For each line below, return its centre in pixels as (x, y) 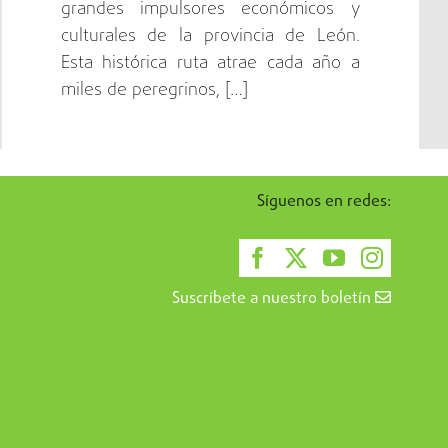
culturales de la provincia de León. (210, 36)
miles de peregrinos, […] (154, 90)
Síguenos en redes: (324, 201)
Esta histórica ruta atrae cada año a (210, 63)
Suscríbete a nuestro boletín (273, 298)
